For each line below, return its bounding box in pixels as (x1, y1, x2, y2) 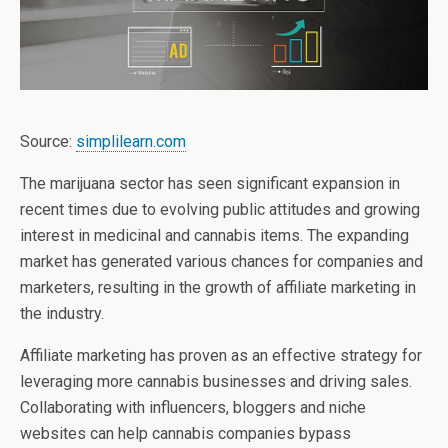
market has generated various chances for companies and (20, 251, 423, 271)
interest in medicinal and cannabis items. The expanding (20, 225, 409, 245)
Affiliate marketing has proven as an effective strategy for (20, 345, 422, 365)
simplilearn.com (76, 131, 186, 151)
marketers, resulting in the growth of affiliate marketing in (20, 277, 416, 297)
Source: (20, 131, 76, 151)
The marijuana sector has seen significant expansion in (20, 173, 400, 193)
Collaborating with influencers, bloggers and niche (20, 397, 366, 417)
